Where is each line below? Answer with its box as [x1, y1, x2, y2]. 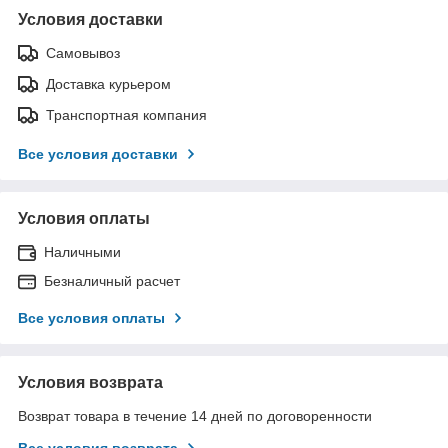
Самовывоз [46, 44, 120, 61]
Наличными [44, 243, 121, 260]
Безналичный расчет [44, 272, 180, 289]
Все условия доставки [18, 145, 178, 162]
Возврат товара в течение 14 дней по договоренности [18, 407, 372, 424]
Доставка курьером [46, 75, 171, 92]
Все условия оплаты [18, 309, 165, 326]
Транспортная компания [46, 106, 207, 123]
